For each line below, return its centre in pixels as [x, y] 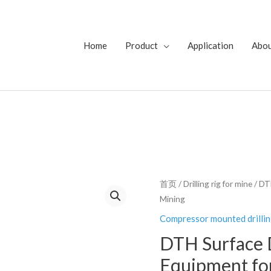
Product [142, 45]
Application [211, 45]
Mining [172, 198]
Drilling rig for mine [218, 183]
